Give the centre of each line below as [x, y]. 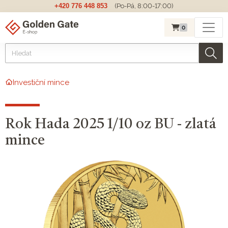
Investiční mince [41, 82]
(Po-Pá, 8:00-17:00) [144, 6]
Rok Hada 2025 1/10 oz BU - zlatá [111, 124]
